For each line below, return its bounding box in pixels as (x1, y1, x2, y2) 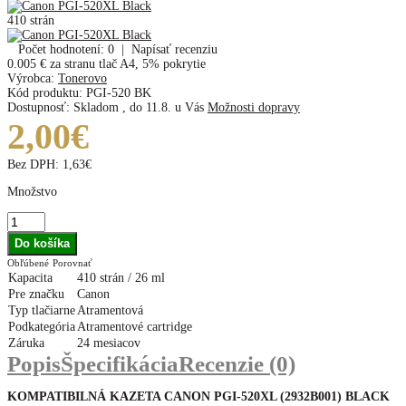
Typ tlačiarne (8, 303, 75, 317)
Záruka (8, 335, 44, 350)
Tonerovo (58, 71, 107, 85)
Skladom (73, 100, 122, 114)
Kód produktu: (7, 85, 86, 100)
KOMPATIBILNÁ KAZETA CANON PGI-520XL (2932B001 (7, 389, 337, 403)
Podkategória (8, 319, 75, 333)
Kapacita (8, 270, 53, 285)
